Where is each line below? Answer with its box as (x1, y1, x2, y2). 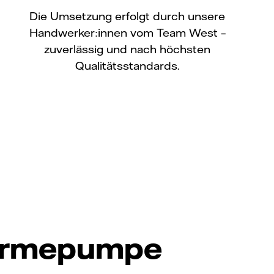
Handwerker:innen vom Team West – (29, 25, 226, 40)
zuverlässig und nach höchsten (44, 42, 210, 56)
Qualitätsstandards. (75, 58, 179, 73)
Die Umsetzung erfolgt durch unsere (29, 9, 225, 23)
